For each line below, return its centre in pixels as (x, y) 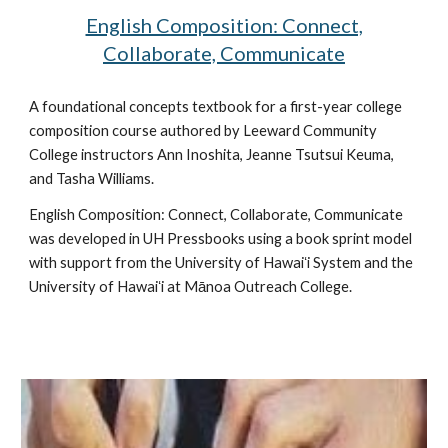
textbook (221, 106)
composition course (93, 130)
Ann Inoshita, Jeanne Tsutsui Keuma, (276, 154)
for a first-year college (327, 106)
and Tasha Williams (90, 178)
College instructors (93, 154)
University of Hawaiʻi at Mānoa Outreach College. (191, 286)
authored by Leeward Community (267, 130)
